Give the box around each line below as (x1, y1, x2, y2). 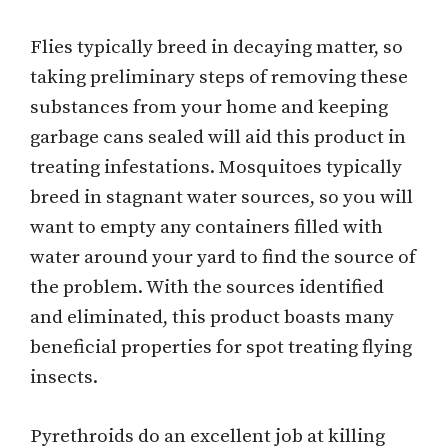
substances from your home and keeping (30, 96, 388, 120)
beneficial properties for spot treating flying (30, 336, 412, 360)
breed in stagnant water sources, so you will (30, 186, 413, 210)
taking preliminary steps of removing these (30, 66, 408, 90)
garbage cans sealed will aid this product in (30, 126, 406, 150)
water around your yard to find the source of (30, 246, 416, 270)
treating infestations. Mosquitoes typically (30, 156, 402, 180)
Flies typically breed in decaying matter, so (30, 36, 403, 60)
